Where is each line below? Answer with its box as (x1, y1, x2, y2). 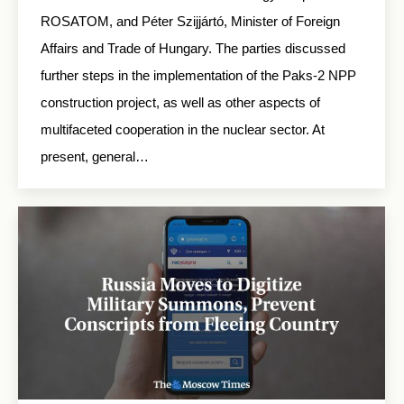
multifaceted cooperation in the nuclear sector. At (41, 122, 325, 137)
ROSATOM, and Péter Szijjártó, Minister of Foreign (41, 14, 340, 29)
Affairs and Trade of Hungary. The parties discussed (41, 41, 345, 56)
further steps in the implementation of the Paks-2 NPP (41, 68, 356, 83)
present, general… (41, 149, 149, 164)
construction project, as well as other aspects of (41, 95, 320, 110)
